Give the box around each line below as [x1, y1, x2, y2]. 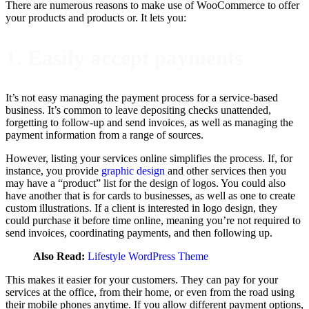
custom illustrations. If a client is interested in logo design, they [6, 202, 277, 215]
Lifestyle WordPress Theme [85, 250, 208, 263]
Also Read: [33, 250, 85, 263]
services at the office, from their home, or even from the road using [6, 286, 295, 299]
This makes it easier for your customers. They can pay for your [6, 274, 278, 286]
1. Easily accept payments [6, 45, 243, 70]
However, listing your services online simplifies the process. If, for [6, 152, 292, 165]
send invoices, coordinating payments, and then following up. [6, 227, 272, 239]
